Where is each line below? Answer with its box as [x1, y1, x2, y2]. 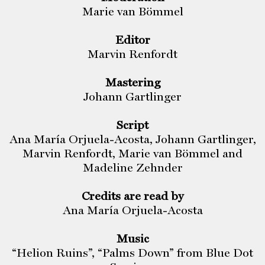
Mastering [105, 75, 160, 90]
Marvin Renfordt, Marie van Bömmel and [22, 146, 243, 161]
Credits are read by [82, 189, 183, 203]
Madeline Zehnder [82, 160, 183, 175]
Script [117, 118, 148, 132]
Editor [115, 33, 150, 47]
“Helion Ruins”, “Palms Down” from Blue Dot [12, 245, 253, 260]
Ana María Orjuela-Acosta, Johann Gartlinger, [9, 132, 256, 147]
